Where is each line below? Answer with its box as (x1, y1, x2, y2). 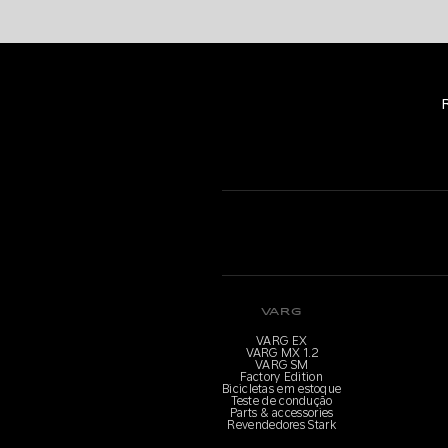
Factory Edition (240, 370, 323, 384)
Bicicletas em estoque (222, 382, 342, 396)
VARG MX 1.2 (245, 346, 318, 360)
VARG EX (256, 334, 308, 348)
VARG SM (255, 358, 309, 372)
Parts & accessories (229, 406, 334, 420)
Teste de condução (230, 394, 333, 408)
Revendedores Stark (227, 418, 336, 432)
